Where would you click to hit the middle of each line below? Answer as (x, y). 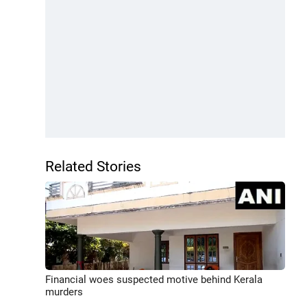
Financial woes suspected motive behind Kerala (154, 279)
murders (64, 292)
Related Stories (93, 167)
